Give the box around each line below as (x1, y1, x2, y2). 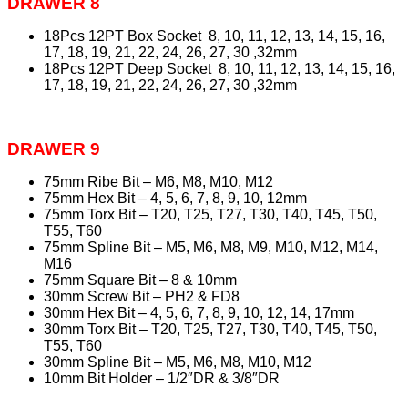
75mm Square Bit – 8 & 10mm (44, 272, 237, 289)
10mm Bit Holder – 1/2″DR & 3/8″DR (44, 371, 280, 387)
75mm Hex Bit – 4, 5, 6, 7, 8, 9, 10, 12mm (44, 190, 307, 207)
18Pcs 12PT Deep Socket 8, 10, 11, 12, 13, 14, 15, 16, (44, 61, 395, 77)
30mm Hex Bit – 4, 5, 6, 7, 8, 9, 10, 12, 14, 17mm (44, 305, 354, 321)
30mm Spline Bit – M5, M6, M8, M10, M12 (44, 354, 311, 371)
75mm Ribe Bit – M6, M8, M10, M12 (44, 174, 273, 190)
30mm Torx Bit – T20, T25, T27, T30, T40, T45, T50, (44, 321, 377, 338)
